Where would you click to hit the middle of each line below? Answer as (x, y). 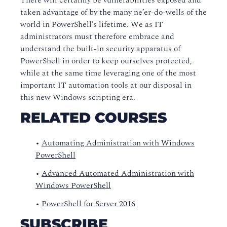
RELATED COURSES (93, 118)
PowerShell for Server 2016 (88, 204)
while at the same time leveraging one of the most (108, 73)
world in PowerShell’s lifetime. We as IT (92, 24)
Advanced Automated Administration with (118, 173)
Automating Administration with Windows (118, 143)
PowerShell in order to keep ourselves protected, (106, 61)
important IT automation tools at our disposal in (106, 85)
